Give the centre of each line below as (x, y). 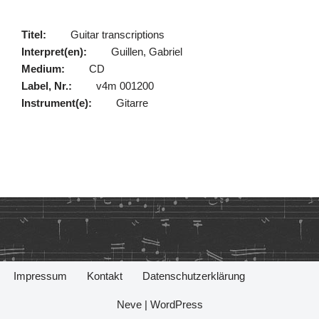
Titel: (34, 35)
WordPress (176, 304)
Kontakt (105, 276)
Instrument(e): (57, 103)
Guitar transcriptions (117, 35)
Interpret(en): (54, 52)
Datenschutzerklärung (194, 276)
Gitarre (132, 103)
